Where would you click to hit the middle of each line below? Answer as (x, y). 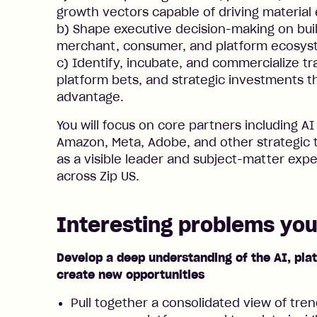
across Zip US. (98, 176)
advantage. (90, 97)
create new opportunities (131, 275)
